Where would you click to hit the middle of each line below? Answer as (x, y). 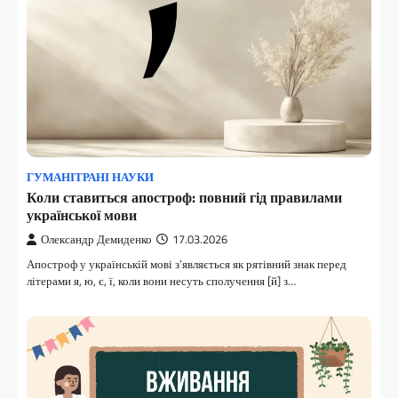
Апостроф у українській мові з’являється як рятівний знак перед (187, 263)
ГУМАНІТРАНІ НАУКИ (90, 177)
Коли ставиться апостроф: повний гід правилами (184, 197)
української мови (82, 215)
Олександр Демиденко (96, 239)
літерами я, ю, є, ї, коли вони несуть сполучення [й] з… (161, 280)
